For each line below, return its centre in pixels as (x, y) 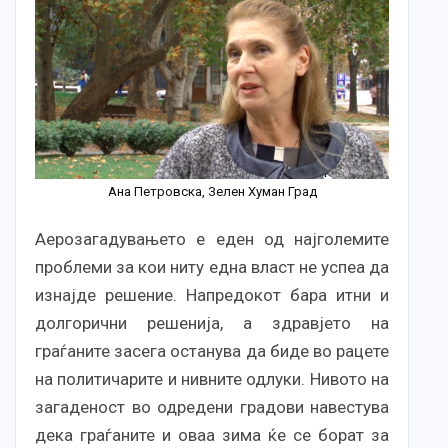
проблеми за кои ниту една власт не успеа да (212, 267)
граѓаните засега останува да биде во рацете (212, 351)
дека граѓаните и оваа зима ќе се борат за (212, 435)
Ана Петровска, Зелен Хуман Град (212, 192)
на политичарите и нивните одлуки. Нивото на (212, 379)
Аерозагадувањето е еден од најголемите (212, 239)
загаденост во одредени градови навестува (212, 407)
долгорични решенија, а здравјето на (212, 323)
